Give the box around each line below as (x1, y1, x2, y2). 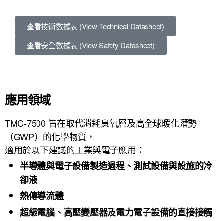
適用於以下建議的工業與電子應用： (5, 143, 145, 156)
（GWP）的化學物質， (5, 130, 96, 143)
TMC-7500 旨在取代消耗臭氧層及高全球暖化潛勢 (5, 116, 197, 129)
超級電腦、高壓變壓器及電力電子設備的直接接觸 (20, 206, 213, 219)
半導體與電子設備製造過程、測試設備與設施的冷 (20, 159, 213, 172)
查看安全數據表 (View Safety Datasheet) (27, 40, 155, 50)
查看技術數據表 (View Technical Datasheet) (27, 21, 164, 31)
